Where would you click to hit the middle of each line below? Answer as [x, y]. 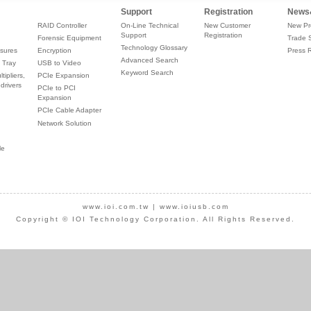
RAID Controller [62, 25]
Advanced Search [150, 60]
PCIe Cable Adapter [69, 110]
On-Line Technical [150, 25]
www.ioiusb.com [194, 206]
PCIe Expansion [64, 76]
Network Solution [65, 123]
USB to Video [59, 63]
